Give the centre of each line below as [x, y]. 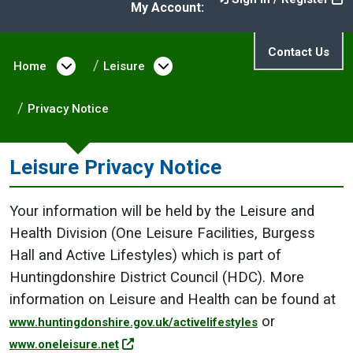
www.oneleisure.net [64, 344]
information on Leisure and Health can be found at [173, 299]
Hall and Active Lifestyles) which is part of [145, 255]
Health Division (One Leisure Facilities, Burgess [162, 233]
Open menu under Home [154, 65]
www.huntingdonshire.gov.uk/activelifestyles [134, 322]
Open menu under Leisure [258, 65]
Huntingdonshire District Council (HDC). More [157, 277]
